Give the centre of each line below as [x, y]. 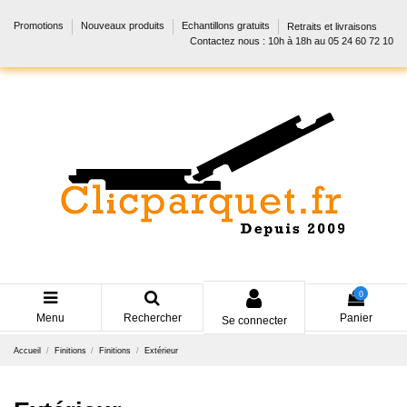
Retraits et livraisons [332, 26]
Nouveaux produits [124, 26]
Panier [356, 318]
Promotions [40, 26]
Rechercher [152, 318]
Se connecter [254, 321]
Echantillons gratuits [227, 26]
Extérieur [161, 350]
